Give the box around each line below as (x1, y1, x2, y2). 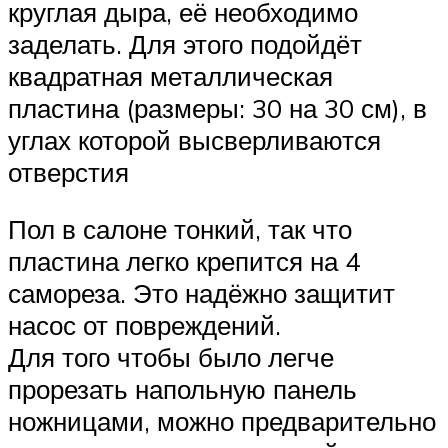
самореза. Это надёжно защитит (8, 277, 395, 310)
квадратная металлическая (8, 59, 333, 92)
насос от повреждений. (8, 309, 281, 342)
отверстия (8, 155, 129, 188)
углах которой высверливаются (8, 123, 381, 156)
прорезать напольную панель (8, 373, 357, 406)
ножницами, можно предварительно (8, 405, 436, 438)
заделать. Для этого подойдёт (8, 27, 362, 60)
